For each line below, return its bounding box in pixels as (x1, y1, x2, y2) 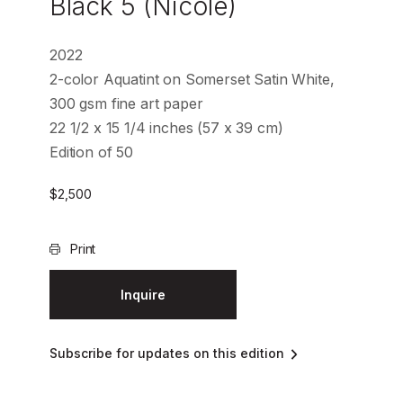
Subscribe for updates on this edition (49, 345, 284, 362)
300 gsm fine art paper (49, 94, 203, 112)
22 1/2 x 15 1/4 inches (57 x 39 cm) (49, 119, 283, 137)
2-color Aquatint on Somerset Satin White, (49, 70, 335, 88)
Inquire (121, 287, 166, 303)
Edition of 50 (49, 143, 133, 161)
